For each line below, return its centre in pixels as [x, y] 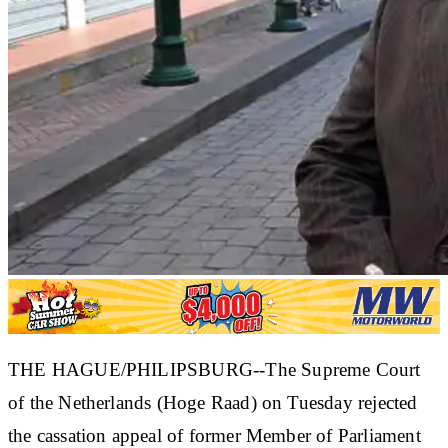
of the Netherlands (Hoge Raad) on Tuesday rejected [213, 402]
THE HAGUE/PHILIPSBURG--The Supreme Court [214, 369]
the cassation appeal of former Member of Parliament [214, 435]
